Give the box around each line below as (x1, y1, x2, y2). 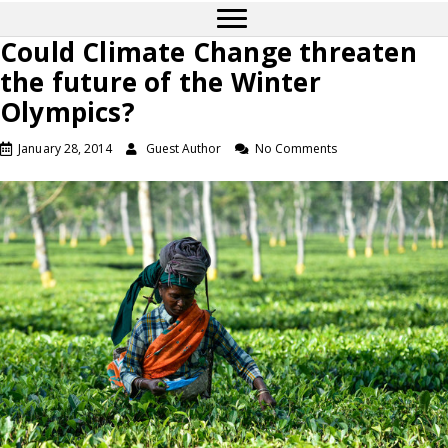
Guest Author (145, 140, 222, 157)
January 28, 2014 (18, 140, 113, 157)
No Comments (254, 140, 338, 157)
